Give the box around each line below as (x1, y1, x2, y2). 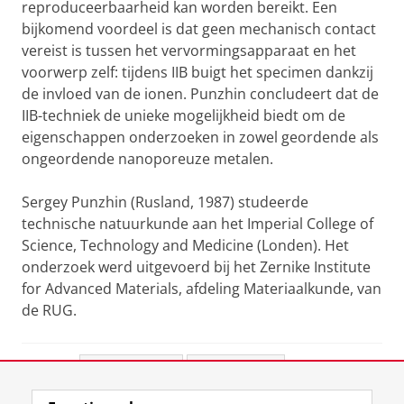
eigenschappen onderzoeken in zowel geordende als (22, 127, 379, 147)
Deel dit (22, 363, 69, 381)
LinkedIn (218, 363, 273, 381)
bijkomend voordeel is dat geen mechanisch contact (22, 19, 376, 39)
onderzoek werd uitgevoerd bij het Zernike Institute (22, 257, 371, 277)
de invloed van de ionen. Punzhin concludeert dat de (22, 84, 379, 104)
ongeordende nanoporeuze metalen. (22, 149, 273, 169)
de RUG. (22, 300, 77, 320)
